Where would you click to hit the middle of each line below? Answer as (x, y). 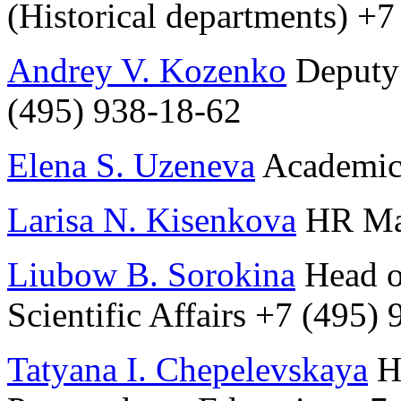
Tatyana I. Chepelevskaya (188, 370)
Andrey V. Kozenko (147, 71)
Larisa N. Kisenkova (152, 220)
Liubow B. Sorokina (151, 275)
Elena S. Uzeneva (131, 166)
